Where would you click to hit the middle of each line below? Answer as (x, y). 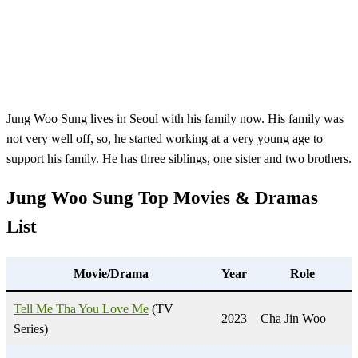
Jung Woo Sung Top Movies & (128, 198)
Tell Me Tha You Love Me (81, 309)
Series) (31, 329)
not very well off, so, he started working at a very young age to (165, 139)
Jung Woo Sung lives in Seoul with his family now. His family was (175, 119)
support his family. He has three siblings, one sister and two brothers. (179, 159)
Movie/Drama (111, 274)
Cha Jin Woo (293, 319)
